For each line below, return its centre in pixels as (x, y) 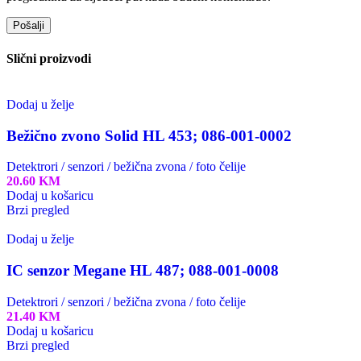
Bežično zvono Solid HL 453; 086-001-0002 (149, 135)
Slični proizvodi (49, 58)
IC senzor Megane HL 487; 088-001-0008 (143, 271)
